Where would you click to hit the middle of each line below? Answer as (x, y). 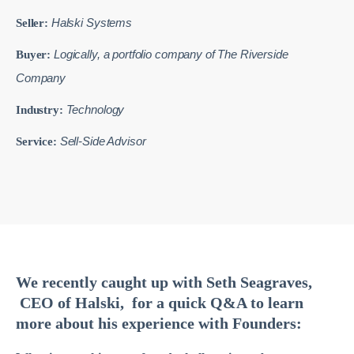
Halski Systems (90, 23)
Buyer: (35, 55)
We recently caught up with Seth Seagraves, (164, 282)
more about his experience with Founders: (159, 323)
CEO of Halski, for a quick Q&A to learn (160, 303)
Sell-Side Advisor (101, 141)
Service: (36, 141)
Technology (94, 109)
